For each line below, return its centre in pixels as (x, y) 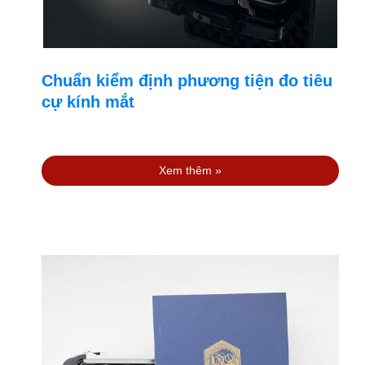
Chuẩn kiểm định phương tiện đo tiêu (187, 81)
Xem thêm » (190, 170)
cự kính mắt (88, 102)
